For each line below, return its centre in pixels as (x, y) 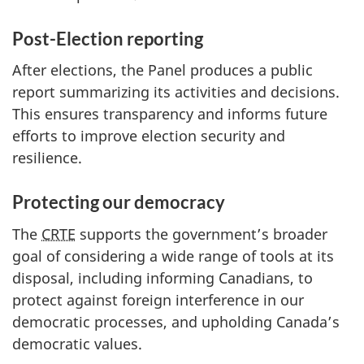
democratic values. (77, 343)
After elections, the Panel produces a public (162, 70)
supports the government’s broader (201, 234)
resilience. (47, 158)
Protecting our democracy (119, 202)
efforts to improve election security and (149, 136)
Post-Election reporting (108, 38)
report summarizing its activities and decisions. (176, 92)
